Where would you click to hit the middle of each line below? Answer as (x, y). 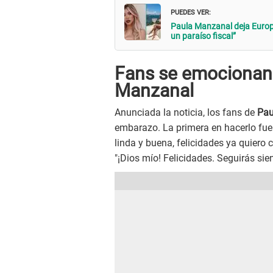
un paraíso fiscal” (203, 36)
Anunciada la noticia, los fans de (186, 113)
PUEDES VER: (191, 12)
